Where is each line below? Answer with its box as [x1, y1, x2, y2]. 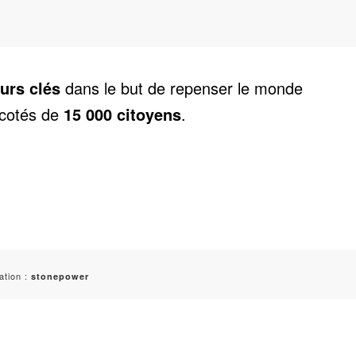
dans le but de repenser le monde [60, 75, 303, 99]
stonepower [31, 269, 89, 282]
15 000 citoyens [59, 102, 181, 126]
